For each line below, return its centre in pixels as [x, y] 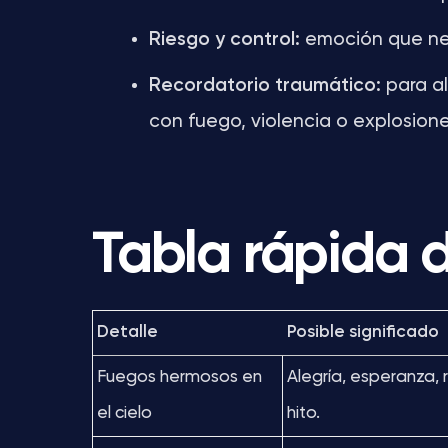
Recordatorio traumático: [265, 85]
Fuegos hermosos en [179, 377]
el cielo [124, 413]
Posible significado [363, 332]
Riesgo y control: [224, 39]
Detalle [127, 332]
